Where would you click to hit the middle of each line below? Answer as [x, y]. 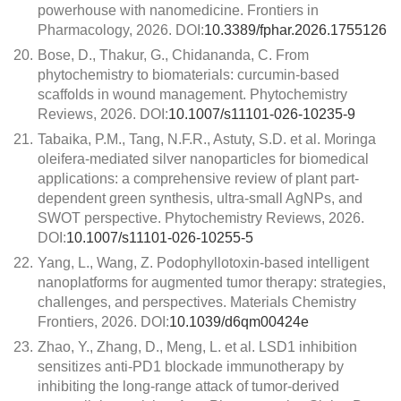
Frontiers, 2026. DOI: [103, 322]
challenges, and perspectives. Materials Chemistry [197, 302]
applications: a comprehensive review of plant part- [198, 179]
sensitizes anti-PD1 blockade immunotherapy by [191, 367]
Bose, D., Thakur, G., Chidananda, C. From [173, 55]
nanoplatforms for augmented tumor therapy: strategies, [212, 282]
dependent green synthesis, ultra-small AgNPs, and [200, 198]
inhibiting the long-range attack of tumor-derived [188, 386]
